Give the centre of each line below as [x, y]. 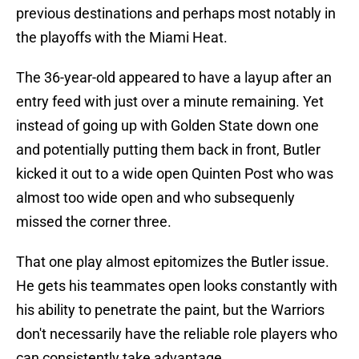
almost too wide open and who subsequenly [155, 198]
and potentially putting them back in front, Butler [168, 150]
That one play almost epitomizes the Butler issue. [173, 262]
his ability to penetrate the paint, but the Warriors [170, 310]
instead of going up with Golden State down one [167, 126]
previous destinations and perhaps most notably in [176, 14]
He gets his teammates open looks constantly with [177, 286]
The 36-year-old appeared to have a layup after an [174, 78]
